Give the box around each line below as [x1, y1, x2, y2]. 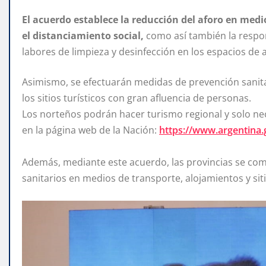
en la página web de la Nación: [22, 123, 159, 137]
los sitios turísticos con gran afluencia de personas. [22, 91, 251, 105]
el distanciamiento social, [22, 29, 144, 43]
